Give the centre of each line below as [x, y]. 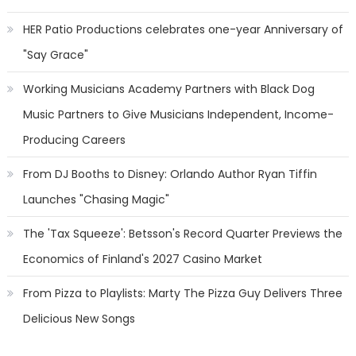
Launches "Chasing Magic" [96, 199]
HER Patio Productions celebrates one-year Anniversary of [183, 29]
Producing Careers [74, 140]
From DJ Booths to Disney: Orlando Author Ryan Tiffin [170, 174]
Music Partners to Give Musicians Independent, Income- [178, 114]
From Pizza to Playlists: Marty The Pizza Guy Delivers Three [182, 293]
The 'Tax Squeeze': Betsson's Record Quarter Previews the [182, 234]
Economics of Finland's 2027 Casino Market [142, 259]
